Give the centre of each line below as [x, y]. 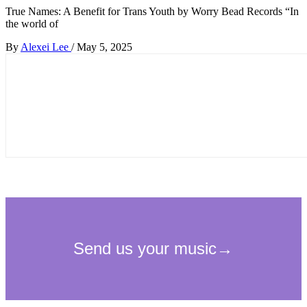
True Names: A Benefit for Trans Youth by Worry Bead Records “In [152, 11]
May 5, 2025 [105, 47]
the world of [32, 23]
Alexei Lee [46, 47]
